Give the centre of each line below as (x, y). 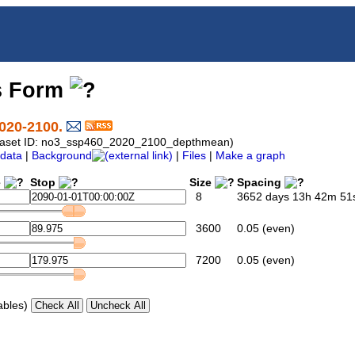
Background (62, 156)
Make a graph (250, 156)
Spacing (256, 183)
